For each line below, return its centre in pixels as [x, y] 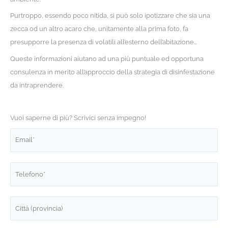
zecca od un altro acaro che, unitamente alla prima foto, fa [99, 29]
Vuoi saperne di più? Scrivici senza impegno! [78, 118]
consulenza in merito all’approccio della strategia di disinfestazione [112, 72]
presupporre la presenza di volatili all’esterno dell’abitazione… [103, 42]
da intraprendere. [37, 85]
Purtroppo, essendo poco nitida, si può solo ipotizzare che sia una [110, 16]
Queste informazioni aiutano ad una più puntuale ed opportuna [107, 59]
